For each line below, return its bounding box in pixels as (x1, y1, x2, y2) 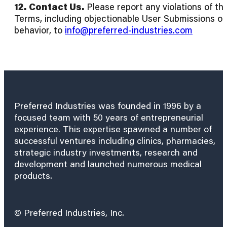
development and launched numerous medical (14, 158, 202, 170)
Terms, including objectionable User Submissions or (14, 12, 226, 25)
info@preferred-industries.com (65, 24, 193, 36)
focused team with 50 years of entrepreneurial (14, 111, 203, 124)
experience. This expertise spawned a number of (14, 123, 212, 135)
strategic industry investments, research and (14, 146, 198, 159)
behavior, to (14, 24, 65, 36)
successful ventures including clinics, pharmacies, (14, 134, 215, 147)
